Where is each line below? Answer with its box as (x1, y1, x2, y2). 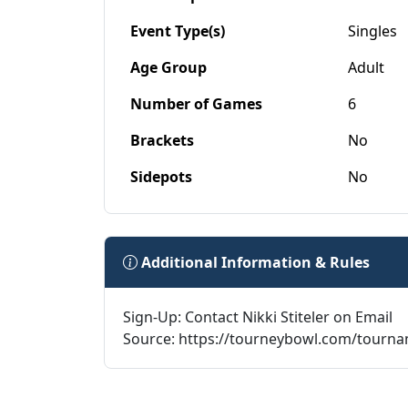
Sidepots (130, 167, 192, 188)
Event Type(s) (130, 21, 225, 42)
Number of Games (130, 94, 262, 115)
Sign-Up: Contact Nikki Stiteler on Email (123, 307, 393, 328)
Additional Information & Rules (138, 252, 370, 273)
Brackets (130, 130, 194, 151)
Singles (348, 21, 397, 42)
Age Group (130, 57, 207, 78)
